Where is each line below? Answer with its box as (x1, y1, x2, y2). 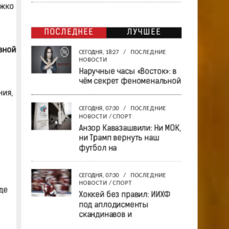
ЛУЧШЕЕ (126, 28, 161, 37)
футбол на (78, 144, 117, 152)
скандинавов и (78, 211, 132, 219)
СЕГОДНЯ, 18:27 (78, 49, 121, 55)
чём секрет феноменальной (78, 77, 181, 86)
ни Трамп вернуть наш (78, 134, 159, 143)
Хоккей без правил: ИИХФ (78, 191, 171, 199)
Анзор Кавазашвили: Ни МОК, (78, 124, 181, 132)
